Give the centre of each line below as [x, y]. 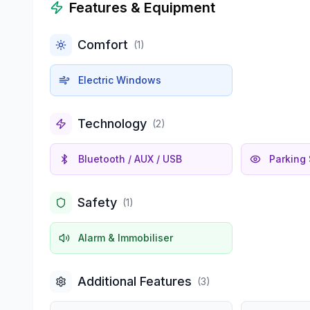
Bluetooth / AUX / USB [130, 158]
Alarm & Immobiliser [126, 237]
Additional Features [135, 281]
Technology [112, 123]
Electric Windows [120, 80]
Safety [97, 202]
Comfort [103, 44]
